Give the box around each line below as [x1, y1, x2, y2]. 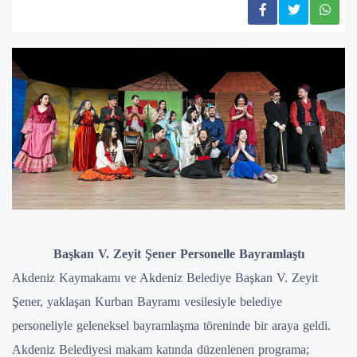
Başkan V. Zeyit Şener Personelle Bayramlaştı [53, 246, 304, 261]
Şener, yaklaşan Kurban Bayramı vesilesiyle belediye [12, 294, 282, 308]
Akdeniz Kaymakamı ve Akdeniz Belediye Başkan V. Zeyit [12, 270, 318, 284]
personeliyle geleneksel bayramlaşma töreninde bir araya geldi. [12, 318, 331, 332]
